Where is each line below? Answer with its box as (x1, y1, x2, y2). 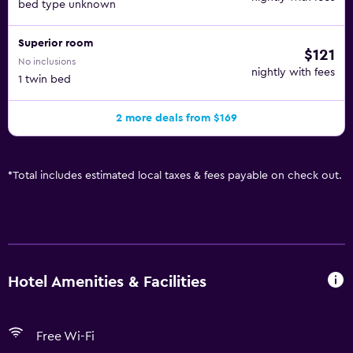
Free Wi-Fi (36, 330, 95, 343)
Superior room (18, 38, 93, 49)
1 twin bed (18, 74, 71, 85)
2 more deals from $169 (116, 113, 237, 124)
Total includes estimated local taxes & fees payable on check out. (13, 170, 342, 181)
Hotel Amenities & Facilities (8, 273, 206, 290)
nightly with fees (251, 67, 335, 78)
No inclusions (18, 57, 76, 66)
